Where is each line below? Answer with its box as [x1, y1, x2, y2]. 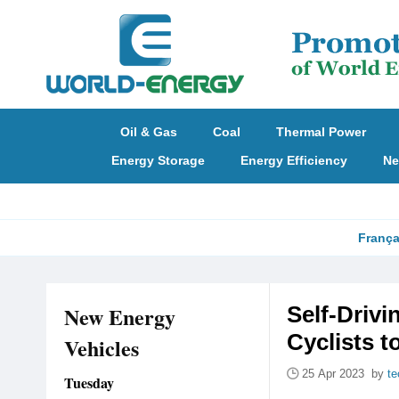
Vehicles [64, 332, 139, 363]
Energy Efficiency [240, 153, 347, 167]
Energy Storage [110, 153, 205, 167]
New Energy [64, 301, 175, 332]
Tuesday [64, 372, 114, 393]
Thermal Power [276, 125, 366, 139]
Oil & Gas [120, 125, 177, 139]
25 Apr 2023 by [302, 367, 387, 380]
